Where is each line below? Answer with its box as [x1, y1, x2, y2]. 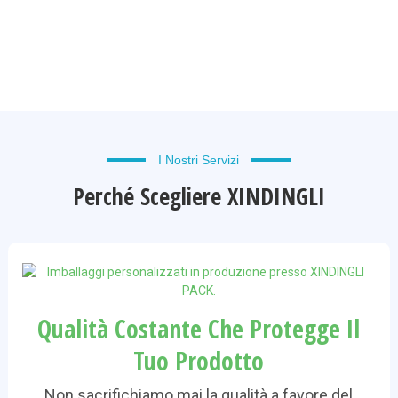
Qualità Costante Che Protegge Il [37, 312, 361, 346]
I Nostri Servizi [158, 153, 240, 168]
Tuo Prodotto [133, 344, 265, 378]
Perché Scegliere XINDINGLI [72, 180, 325, 213]
